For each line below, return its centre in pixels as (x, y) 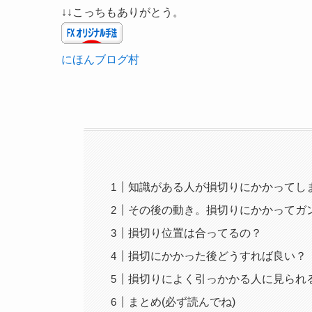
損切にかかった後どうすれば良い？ (218, 256)
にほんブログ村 (100, 60)
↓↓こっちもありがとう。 (123, 13)
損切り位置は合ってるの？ (195, 233)
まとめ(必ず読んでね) (182, 302)
